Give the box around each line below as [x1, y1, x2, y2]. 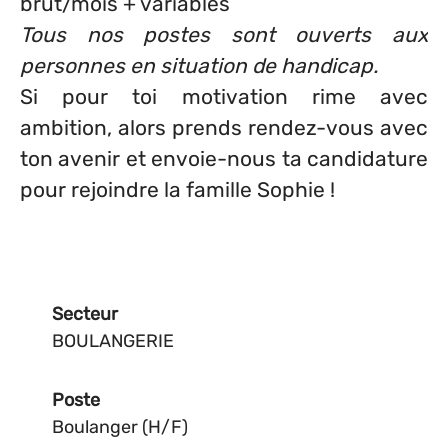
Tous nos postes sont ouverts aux [20, 22, 428, 47]
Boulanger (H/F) [52, 416, 188, 438]
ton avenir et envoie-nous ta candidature [20, 146, 428, 171]
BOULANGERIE [52, 330, 174, 352]
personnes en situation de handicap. [20, 53, 378, 78]
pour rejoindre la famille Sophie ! [20, 177, 335, 202]
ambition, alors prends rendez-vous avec [20, 115, 428, 140]
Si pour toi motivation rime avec [20, 84, 428, 109]
